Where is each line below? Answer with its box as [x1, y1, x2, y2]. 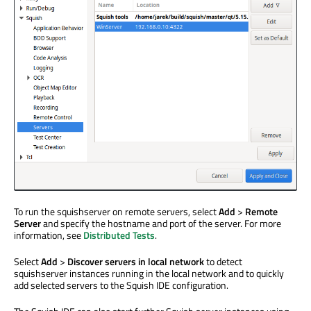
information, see [14, 227, 83, 242]
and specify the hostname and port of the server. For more [41, 215, 281, 230]
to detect [204, 253, 242, 269]
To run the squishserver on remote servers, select [14, 203, 219, 219]
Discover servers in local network [67, 253, 204, 269]
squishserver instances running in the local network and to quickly [14, 265, 284, 280]
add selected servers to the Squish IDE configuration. [14, 277, 228, 292]
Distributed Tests [83, 227, 155, 242]
